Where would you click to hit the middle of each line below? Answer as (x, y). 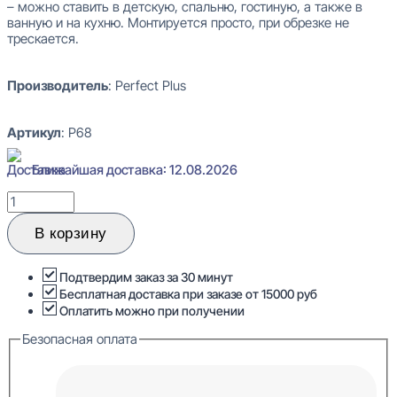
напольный (39, 294)
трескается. (43, 39)
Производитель (58, 86)
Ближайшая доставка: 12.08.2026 (135, 170)
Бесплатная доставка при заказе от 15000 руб (187, 294)
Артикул (34, 133)
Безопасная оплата (80, 339)
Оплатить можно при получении (151, 311)
